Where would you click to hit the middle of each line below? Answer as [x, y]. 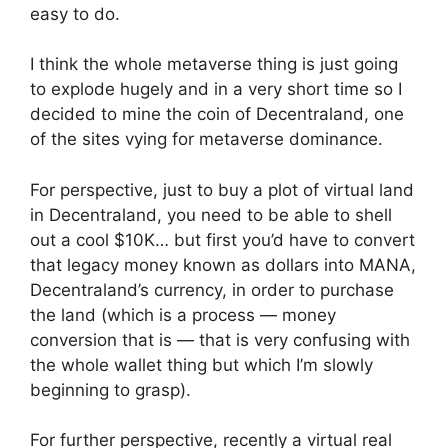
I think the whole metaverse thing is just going [214, 64]
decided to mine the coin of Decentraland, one [217, 114]
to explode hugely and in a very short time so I [216, 89]
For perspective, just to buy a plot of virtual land [222, 189]
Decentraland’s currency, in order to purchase [212, 289]
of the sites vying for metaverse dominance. [206, 139]
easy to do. [75, 13]
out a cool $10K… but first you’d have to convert [222, 239]
